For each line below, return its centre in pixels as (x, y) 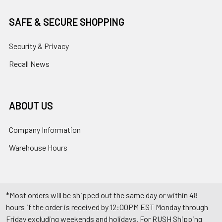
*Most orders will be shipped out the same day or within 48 (102, 195)
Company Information (45, 130)
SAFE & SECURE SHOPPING (67, 22)
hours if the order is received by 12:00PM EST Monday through (107, 207)
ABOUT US (31, 106)
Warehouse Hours (38, 148)
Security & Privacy (39, 46)
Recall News (29, 64)
